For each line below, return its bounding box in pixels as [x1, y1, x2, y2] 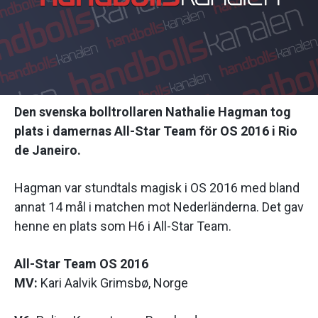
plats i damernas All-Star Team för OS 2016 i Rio [14, 124, 297, 139]
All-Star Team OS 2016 [14, 256, 148, 272]
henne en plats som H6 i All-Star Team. [14, 219, 231, 234]
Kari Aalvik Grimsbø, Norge [38, 275, 188, 291]
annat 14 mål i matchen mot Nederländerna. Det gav [14, 199, 304, 215]
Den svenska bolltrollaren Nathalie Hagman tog [14, 104, 291, 120]
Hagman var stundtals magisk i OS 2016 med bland [14, 180, 300, 196]
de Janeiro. [14, 143, 81, 158]
